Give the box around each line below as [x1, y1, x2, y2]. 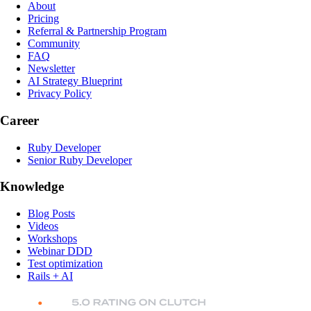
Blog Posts [28, 208, 75, 220]
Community [28, 37, 80, 50]
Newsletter [28, 62, 75, 75]
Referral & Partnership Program [28, 25, 167, 37]
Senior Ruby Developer [28, 153, 132, 166]
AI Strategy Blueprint [28, 75, 122, 87]
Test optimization [28, 258, 103, 270]
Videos [28, 220, 58, 233]
